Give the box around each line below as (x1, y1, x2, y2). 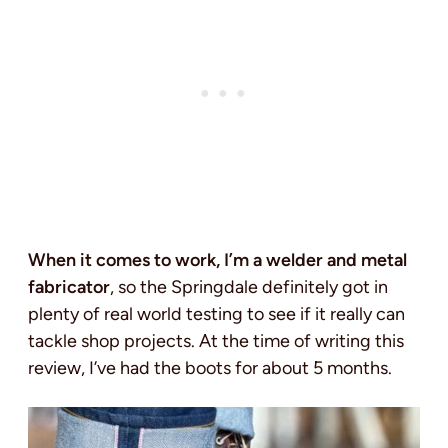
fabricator (28, 275, 110, 298)
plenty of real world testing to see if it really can (28, 302, 405, 325)
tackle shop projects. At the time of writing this (28, 329, 404, 352)
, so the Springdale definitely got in (110, 275, 388, 298)
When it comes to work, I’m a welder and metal (28, 248, 407, 271)
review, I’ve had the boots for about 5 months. (28, 356, 392, 379)
